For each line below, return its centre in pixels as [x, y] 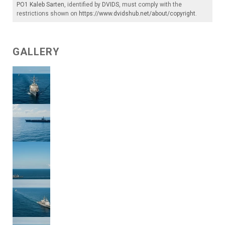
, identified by [83, 5]
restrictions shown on [48, 14]
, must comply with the [150, 5]
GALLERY [36, 52]
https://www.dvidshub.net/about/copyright [137, 14]
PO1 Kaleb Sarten [40, 5]
